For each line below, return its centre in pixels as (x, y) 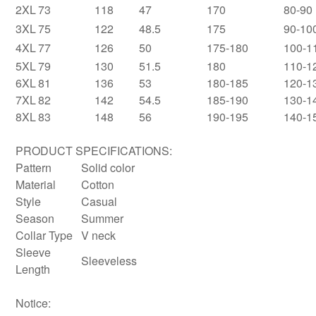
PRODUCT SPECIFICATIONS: (94, 151)
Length (33, 269)
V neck (98, 235)
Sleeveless (109, 261)
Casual (99, 201)
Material (36, 184)
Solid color (108, 168)
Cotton (98, 184)
